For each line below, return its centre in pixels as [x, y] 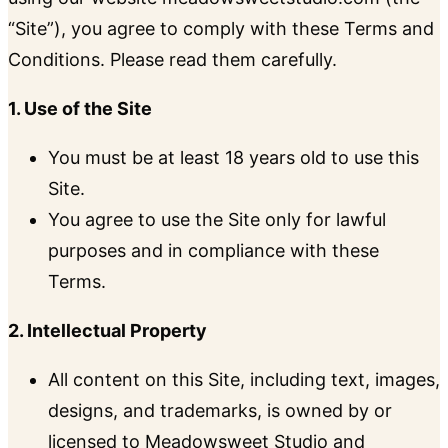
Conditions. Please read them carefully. [172, 60]
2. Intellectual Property [107, 331]
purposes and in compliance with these [213, 251]
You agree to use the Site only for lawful [217, 220]
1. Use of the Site [80, 109]
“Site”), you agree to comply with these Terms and [221, 29]
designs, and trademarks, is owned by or [220, 411]
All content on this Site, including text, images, [244, 380]
